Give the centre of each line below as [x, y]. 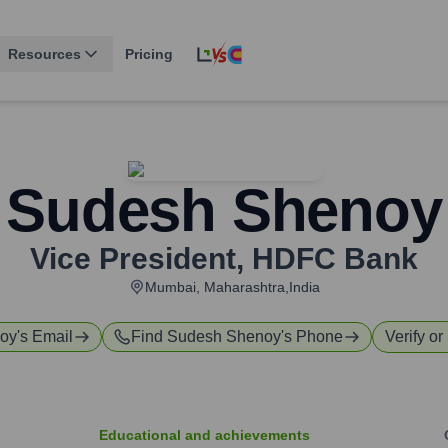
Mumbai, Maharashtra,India [232, 287]
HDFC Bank [335, 259]
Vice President [133, 259]
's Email [45, 337]
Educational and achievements [204, 435]
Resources [44, 54]
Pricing [149, 54]
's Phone [312, 337]
